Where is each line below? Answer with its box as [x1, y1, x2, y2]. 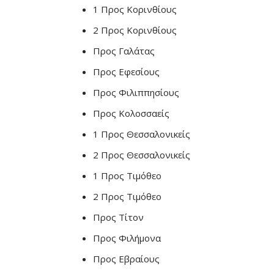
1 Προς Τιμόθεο [93, 169, 161, 182]
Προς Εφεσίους [93, 65, 160, 78]
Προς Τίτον [93, 211, 144, 223]
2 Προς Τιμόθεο [93, 190, 161, 202]
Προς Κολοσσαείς [93, 107, 169, 119]
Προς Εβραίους [93, 253, 160, 265]
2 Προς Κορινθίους [93, 24, 177, 36]
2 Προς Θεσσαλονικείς [93, 149, 190, 161]
